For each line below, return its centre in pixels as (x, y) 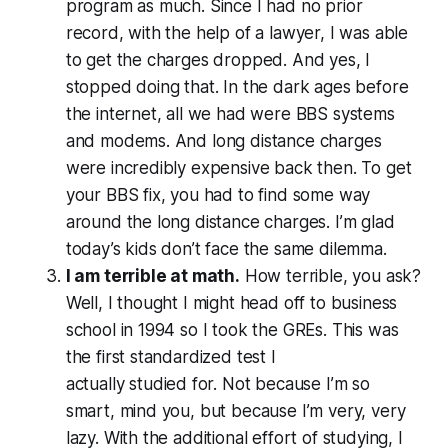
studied (158, 383)
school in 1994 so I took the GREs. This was (232, 329)
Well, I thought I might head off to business (231, 302)
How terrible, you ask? (330, 275)
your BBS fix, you (134, 194)
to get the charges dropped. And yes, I (218, 59)
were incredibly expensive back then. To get (238, 167)
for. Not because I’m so (278, 383)
